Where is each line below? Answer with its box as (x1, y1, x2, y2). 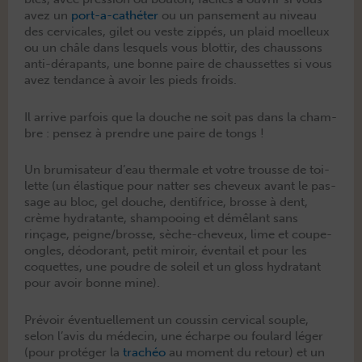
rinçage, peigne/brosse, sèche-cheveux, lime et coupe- (24, 227, 332, 242)
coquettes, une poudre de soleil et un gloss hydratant (24, 259, 321, 275)
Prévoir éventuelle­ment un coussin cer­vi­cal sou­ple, (24, 312, 309, 327)
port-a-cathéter (71, 8, 158, 23)
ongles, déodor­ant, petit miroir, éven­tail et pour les (24, 243, 307, 259)
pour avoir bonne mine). (24, 276, 163, 291)
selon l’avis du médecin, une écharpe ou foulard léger (24, 328, 323, 343)
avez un (24, 8, 71, 23)
